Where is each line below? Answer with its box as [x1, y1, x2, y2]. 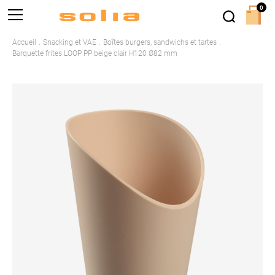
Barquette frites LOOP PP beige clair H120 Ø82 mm [12, 48, 177, 58]
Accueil [12, 37, 36, 47]
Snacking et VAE [43, 37, 96, 47]
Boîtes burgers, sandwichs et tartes [103, 37, 217, 47]
